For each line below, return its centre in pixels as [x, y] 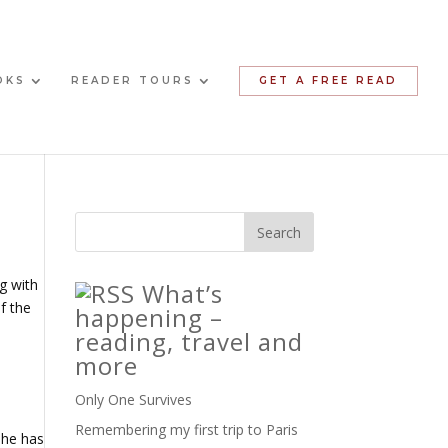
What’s [182, 294]
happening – [148, 318]
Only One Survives [133, 400]
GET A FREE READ [328, 81]
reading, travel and [188, 342]
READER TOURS [132, 81]
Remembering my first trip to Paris [186, 430]
